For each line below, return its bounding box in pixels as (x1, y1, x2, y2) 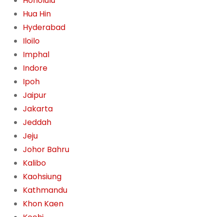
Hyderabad (22, 22, 65, 33)
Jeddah (22, 117, 51, 128)
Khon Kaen (22, 198, 63, 210)
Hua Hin (22, 8, 51, 20)
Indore (22, 62, 47, 74)
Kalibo (22, 157, 46, 169)
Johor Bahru (22, 144, 69, 155)
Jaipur (22, 90, 46, 101)
